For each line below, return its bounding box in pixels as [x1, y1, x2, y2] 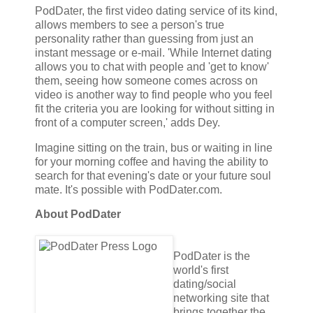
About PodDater [35, 208, 121, 221]
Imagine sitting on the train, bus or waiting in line [35, 141, 272, 154]
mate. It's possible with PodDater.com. [35, 183, 222, 196]
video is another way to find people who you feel [35, 88, 272, 101]
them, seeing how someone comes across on [35, 74, 258, 87]
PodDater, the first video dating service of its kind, [35, 4, 277, 17]
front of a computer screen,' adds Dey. [35, 116, 220, 129]
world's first [173, 264, 228, 277]
